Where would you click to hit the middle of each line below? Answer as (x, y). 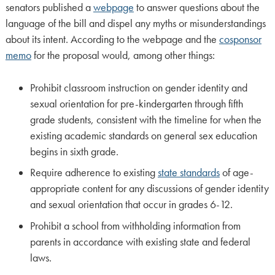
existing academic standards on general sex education (143, 135)
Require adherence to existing (94, 173)
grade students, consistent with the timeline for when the (145, 119)
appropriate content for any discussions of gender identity (149, 189)
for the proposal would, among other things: (123, 56)
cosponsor (240, 40)
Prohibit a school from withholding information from (135, 226)
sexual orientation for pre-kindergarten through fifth (136, 103)
